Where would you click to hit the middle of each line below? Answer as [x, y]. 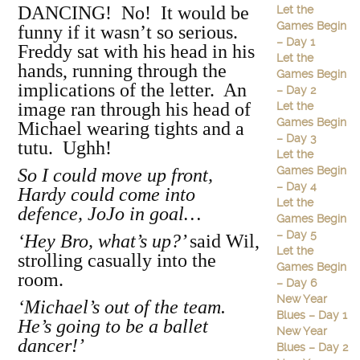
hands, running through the [122, 71]
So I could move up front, [115, 175]
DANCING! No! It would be [133, 13]
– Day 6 [296, 283]
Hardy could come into [106, 194]
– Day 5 [296, 235]
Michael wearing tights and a [131, 129]
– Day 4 [296, 186]
